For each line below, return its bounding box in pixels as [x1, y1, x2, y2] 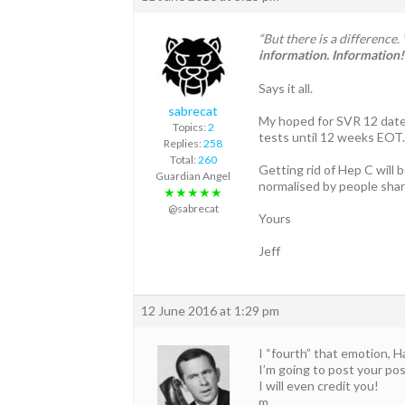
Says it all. [259, 80, 313, 96]
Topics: [172, 120, 208, 135]
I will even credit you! [259, 377, 379, 393]
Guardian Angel [155, 169, 231, 184]
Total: [169, 153, 198, 167]
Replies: [164, 137, 203, 151]
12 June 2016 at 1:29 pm [141, 302, 279, 318]
